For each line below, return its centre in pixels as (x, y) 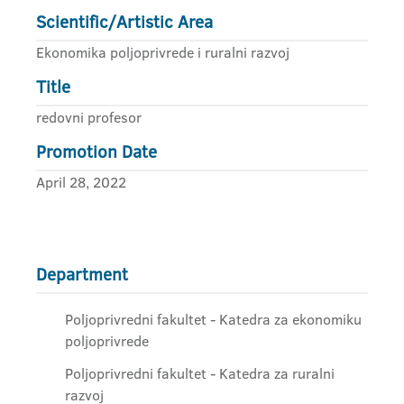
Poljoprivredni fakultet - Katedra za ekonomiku (213, 319)
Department (82, 275)
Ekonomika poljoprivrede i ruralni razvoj (163, 52)
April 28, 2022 (81, 182)
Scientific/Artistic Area (124, 22)
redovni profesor (89, 117)
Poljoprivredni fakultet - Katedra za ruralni (200, 373)
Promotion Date (96, 152)
